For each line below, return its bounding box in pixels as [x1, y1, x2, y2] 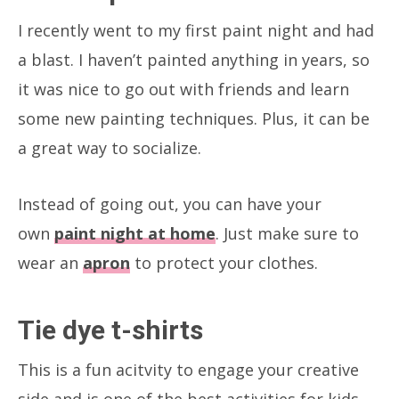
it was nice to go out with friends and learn [18, 77, 349, 100]
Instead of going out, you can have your [18, 192, 322, 215]
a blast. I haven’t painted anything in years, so [18, 48, 370, 70]
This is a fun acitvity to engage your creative [18, 358, 359, 380]
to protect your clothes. [130, 251, 318, 273]
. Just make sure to [216, 222, 359, 244]
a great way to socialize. [18, 136, 201, 159]
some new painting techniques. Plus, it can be [18, 107, 370, 129]
